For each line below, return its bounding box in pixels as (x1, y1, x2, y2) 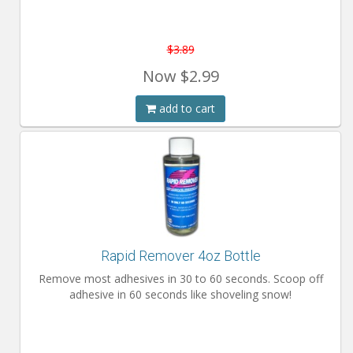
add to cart (156, 101, 215, 116)
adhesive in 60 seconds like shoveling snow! (69, 287, 292, 302)
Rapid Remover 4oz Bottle (100, 247, 261, 264)
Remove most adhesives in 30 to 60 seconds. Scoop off (38, 271, 323, 286)
